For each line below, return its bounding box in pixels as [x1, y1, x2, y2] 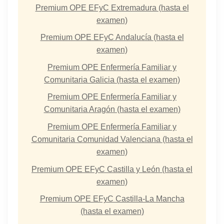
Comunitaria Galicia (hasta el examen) [44, 75, 180, 84]
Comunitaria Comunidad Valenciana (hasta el [31, 134, 193, 143]
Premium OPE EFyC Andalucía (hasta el [40, 33, 184, 42]
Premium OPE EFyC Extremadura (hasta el [35, 3, 189, 12]
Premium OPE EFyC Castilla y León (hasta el [31, 164, 192, 173]
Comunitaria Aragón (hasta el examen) [43, 105, 180, 114]
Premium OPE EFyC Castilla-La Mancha [39, 194, 184, 203]
